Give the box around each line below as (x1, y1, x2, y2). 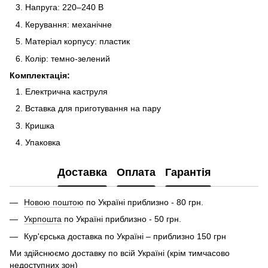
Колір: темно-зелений (25, 53, 110, 63)
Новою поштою (24, 197, 84, 208)
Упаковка (25, 138, 60, 148)
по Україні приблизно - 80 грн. (84, 197, 203, 208)
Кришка (25, 120, 54, 130)
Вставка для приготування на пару (25, 103, 161, 114)
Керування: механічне (25, 19, 112, 29)
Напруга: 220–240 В (25, 2, 103, 13)
